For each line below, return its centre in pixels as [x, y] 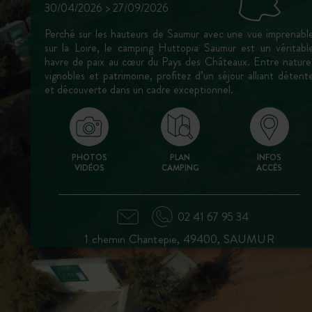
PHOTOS [89, 157]
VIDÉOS [89, 168]
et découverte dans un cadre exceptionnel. [139, 89]
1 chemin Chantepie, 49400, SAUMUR [179, 239]
